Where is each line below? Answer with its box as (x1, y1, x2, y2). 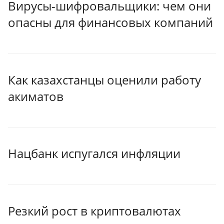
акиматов (8, 87, 63, 104)
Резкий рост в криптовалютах (8, 202, 181, 219)
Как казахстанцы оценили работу (8, 71, 201, 88)
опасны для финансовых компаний (8, 14, 213, 31)
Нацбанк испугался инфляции (8, 145, 180, 162)
